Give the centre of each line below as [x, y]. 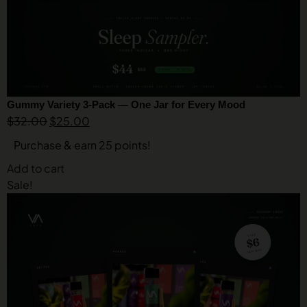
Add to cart [36, 168]
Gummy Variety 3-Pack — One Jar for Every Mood [126, 105]
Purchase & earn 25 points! [82, 145]
